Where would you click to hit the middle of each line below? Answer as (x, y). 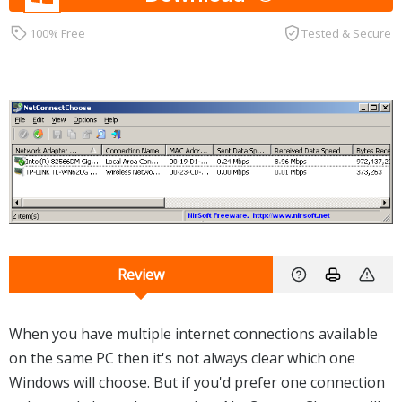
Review (141, 275)
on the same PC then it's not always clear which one (182, 358)
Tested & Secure (347, 33)
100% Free (58, 33)
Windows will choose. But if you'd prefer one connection (197, 383)
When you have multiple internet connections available (193, 334)
